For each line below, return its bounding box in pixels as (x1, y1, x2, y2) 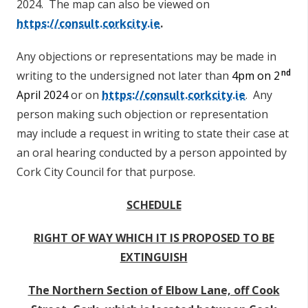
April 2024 (16, 87, 71, 102)
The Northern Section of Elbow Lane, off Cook (27, 283, 280, 298)
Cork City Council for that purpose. (16, 164, 195, 179)
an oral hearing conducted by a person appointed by (16, 145, 287, 160)
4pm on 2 (232, 68, 280, 83)
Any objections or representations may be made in (16, 49, 276, 64)
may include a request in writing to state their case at (16, 126, 289, 141)
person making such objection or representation (16, 107, 268, 122)
